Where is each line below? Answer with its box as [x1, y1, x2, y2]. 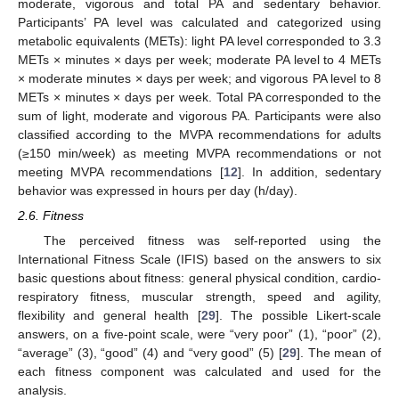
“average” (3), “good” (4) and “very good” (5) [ [18, 345, 282, 360]
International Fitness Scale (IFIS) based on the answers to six [18, 251, 381, 266]
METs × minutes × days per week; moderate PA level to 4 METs [18, 53, 381, 68]
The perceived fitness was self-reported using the [43, 232, 381, 248]
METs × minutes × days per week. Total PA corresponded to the [18, 90, 381, 105]
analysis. [18, 382, 67, 397]
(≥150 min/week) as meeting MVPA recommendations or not [18, 146, 381, 161]
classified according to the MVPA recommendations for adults [18, 127, 381, 142]
